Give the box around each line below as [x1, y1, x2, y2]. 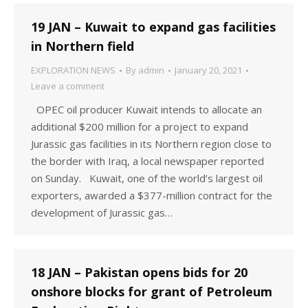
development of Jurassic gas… [31, 206, 173, 219]
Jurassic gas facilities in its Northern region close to [31, 137, 272, 151]
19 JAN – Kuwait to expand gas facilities [31, 19, 276, 35]
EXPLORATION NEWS [31, 64, 115, 76]
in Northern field [31, 38, 134, 54]
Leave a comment [31, 80, 104, 92]
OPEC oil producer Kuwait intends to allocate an [31, 102, 262, 116]
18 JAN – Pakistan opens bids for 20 [31, 264, 247, 280]
